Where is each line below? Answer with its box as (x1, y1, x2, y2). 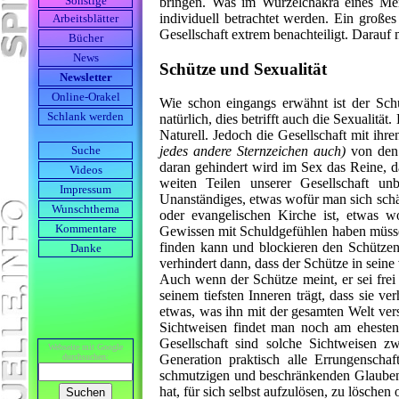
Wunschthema (52, 203, 119, 216)
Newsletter (59, 71, 112, 84)
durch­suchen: (62, 352, 109, 362)
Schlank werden (47, 110, 124, 123)
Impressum (60, 183, 111, 196)
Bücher (68, 32, 103, 45)
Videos (69, 164, 102, 176)
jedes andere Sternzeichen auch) (159, 143, 346, 159)
